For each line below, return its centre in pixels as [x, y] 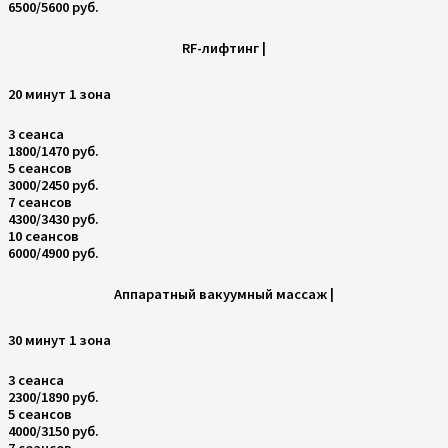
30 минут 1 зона [59, 339]
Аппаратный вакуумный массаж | [224, 294]
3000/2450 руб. [53, 184]
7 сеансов [40, 201]
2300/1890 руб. [53, 397]
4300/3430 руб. [53, 218]
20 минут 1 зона [59, 93]
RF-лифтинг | [224, 48]
